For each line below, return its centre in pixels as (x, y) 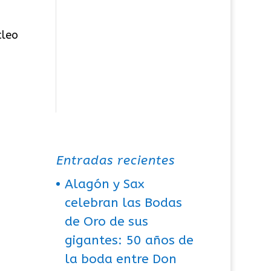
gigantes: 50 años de (129, 240)
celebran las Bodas (124, 203)
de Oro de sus (107, 221)
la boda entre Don (121, 259)
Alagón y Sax (105, 184)
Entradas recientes (116, 160)
